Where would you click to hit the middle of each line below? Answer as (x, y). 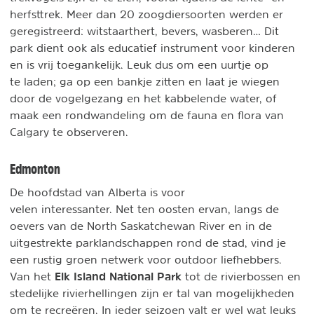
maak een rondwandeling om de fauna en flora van (147, 115)
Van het (32, 276)
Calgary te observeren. (69, 131)
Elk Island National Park (118, 276)
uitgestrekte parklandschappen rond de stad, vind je (148, 242)
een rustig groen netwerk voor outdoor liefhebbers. (146, 259)
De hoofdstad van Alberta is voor (97, 192)
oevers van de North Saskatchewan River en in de (141, 225)
